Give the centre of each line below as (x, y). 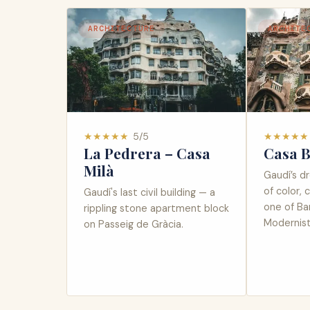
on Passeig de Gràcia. (134, 225)
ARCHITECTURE (121, 28)
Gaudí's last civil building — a (149, 193)
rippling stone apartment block (156, 209)
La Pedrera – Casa (147, 153)
